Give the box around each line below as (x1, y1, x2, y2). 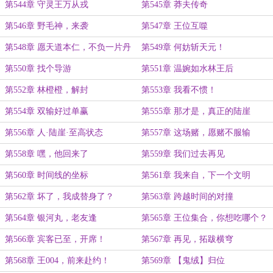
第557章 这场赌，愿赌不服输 (141, 128, 250, 137)
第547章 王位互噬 (141, 21, 208, 30)
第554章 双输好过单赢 (5, 107, 88, 116)
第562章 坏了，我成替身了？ (5, 192, 114, 201)
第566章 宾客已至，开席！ (5, 235, 105, 244)
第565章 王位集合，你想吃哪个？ (141, 213, 268, 222)
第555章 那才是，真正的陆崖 (141, 107, 250, 116)
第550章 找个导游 (5, 64, 71, 73)
